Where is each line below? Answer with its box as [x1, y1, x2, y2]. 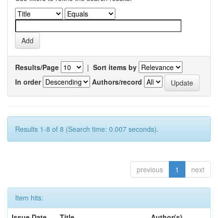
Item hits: [15, 193, 43, 202]
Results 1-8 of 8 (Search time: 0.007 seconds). [15, 124, 159, 134]
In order [15, 76, 41, 87]
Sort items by [93, 62, 137, 72]
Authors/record [92, 76, 142, 87]
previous [137, 164, 163, 174]
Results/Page [15, 62, 59, 72]
